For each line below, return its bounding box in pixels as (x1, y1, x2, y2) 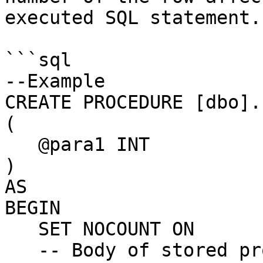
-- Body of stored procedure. (5, 240, 38, 261)
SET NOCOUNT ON (5, 218, 38, 240)
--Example (5, 70, 105, 92)
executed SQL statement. (5, 7, 261, 28)
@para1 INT (5, 134, 38, 155)
